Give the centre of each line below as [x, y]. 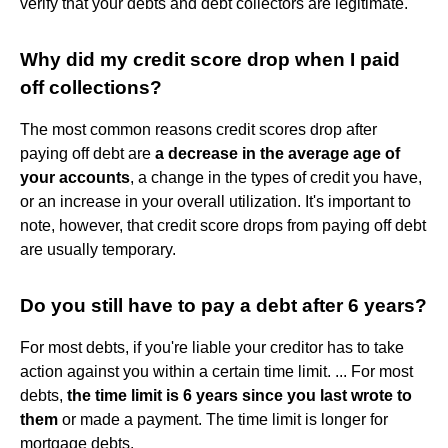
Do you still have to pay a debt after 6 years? [223, 305]
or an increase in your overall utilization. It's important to [215, 201]
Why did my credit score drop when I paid [210, 59]
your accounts [75, 177]
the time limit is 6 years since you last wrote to [239, 395]
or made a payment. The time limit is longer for [223, 419]
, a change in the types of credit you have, [276, 177]
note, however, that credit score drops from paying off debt [223, 225]
